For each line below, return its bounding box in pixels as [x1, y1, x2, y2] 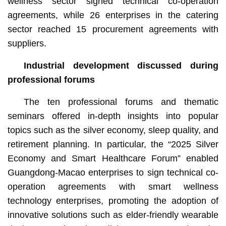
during [190, 60, 219, 71]
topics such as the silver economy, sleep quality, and [7, 125, 219, 135]
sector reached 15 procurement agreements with [7, 24, 219, 34]
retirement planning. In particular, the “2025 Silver [7, 139, 219, 149]
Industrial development [23, 60, 138, 71]
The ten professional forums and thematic [23, 96, 219, 107]
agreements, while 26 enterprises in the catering [7, 10, 219, 20]
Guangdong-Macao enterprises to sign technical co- [7, 167, 219, 178]
